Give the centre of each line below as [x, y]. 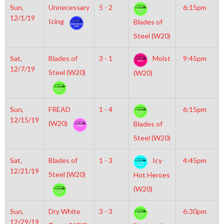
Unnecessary [69, 7]
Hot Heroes [151, 175]
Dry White [64, 211]
